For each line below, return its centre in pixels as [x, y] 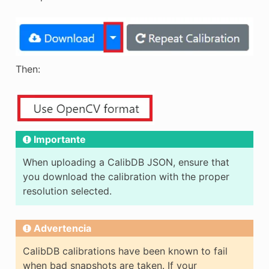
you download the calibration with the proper [126, 176]
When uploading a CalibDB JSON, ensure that [126, 162]
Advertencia [62, 228]
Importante [59, 139]
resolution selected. [67, 191]
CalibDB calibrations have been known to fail [125, 251]
